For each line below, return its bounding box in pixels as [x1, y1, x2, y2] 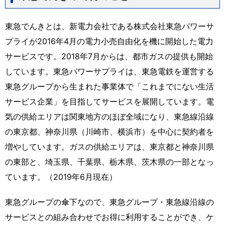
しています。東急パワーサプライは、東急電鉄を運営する [5, 66, 214, 76]
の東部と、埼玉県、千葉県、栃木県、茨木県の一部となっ [5, 156, 214, 167]
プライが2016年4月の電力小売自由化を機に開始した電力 [5, 36, 213, 46]
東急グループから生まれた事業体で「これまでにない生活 [5, 81, 214, 91]
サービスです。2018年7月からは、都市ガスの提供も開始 [5, 51, 213, 61]
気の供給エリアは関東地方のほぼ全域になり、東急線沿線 [5, 111, 214, 122]
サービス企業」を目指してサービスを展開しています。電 [5, 96, 214, 106]
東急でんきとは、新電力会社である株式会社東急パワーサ [5, 21, 214, 31]
